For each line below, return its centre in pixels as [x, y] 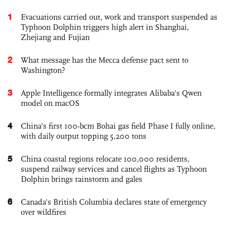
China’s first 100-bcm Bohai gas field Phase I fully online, [118, 126]
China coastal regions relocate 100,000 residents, [105, 159]
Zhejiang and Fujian [55, 37]
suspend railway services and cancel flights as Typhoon [114, 169]
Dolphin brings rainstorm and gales [82, 179]
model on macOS [50, 103]
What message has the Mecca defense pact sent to [105, 60]
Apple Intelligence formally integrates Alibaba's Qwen [111, 93]
